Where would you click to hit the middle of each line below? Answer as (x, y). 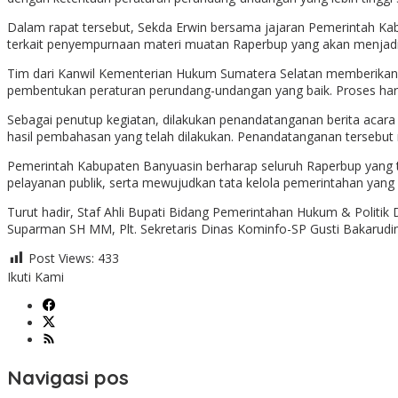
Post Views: (61, 259)
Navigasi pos (68, 377)
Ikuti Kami (36, 277)
